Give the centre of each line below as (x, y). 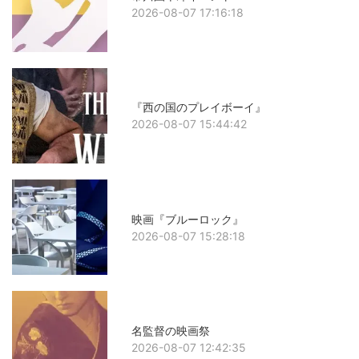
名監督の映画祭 (171, 330)
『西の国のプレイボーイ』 (199, 107)
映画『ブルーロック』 (188, 219)
